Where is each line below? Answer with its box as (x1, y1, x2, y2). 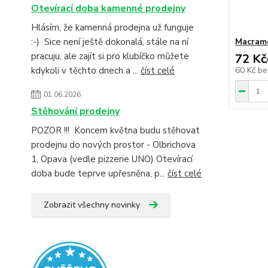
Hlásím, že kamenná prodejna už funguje (31, 22, 194, 33)
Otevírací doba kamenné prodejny (31, 2, 185, 15)
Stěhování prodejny (31, 105, 120, 118)
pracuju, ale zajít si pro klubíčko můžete (31, 50, 189, 62)
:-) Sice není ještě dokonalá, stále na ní (31, 36, 188, 48)
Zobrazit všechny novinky (44, 199, 140, 211)
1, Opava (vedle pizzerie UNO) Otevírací (31, 153, 193, 165)
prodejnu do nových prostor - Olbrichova (31, 139, 196, 151)
